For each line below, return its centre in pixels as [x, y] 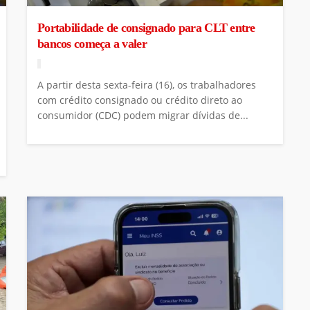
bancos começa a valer [92, 43]
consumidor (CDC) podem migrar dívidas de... [143, 115]
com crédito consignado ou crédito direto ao [140, 100]
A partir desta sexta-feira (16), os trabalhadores [147, 84]
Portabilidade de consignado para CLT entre [146, 27]
